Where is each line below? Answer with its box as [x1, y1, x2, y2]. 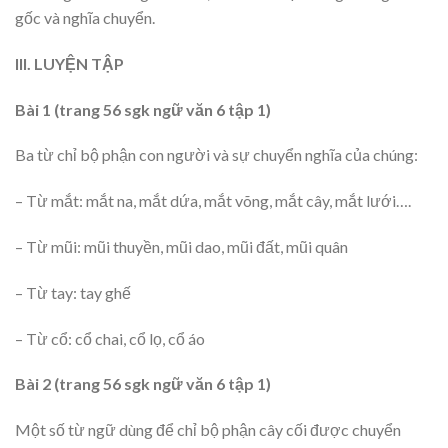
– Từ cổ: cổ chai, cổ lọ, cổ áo [15, 328, 205, 348]
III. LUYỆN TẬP [15, 53, 124, 73]
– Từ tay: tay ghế [15, 282, 131, 302]
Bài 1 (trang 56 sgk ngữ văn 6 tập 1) [15, 99, 271, 119]
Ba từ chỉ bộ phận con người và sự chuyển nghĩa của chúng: [15, 145, 418, 165]
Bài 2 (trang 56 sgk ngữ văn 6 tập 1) [15, 374, 271, 394]
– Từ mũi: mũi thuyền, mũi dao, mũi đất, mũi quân [15, 237, 348, 257]
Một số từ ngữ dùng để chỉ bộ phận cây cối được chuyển [15, 420, 401, 440]
